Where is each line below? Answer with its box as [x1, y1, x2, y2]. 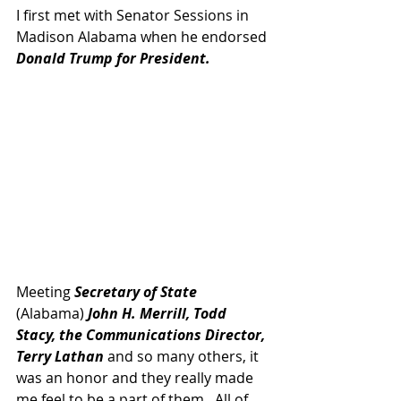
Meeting [16, 281, 74, 302]
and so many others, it [107, 346, 262, 366]
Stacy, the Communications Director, [16, 324, 269, 345]
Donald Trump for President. [16, 47, 210, 68]
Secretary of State [74, 281, 200, 302]
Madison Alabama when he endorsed [16, 26, 267, 47]
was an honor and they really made [16, 367, 257, 388]
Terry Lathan [16, 346, 107, 366]
